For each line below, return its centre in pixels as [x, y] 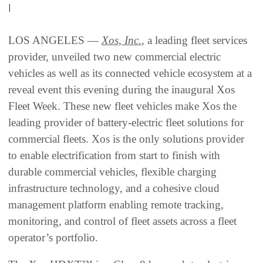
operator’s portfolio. [53, 238]
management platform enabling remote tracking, [116, 205]
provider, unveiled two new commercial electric [114, 57]
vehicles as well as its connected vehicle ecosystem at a [130, 73]
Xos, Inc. [122, 41]
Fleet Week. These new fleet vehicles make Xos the [122, 106]
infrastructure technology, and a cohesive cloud [114, 188]
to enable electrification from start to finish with [114, 156]
